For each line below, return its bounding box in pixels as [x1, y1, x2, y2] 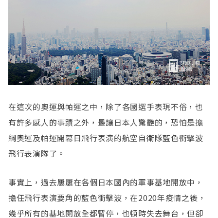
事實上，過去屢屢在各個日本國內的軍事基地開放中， [8, 176, 203, 188]
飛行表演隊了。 [8, 147, 65, 159]
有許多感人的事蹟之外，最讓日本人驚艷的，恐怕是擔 [8, 116, 203, 128]
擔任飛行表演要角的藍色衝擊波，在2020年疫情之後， [8, 191, 206, 203]
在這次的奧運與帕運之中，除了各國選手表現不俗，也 [8, 100, 203, 112]
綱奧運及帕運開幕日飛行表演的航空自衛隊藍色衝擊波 [8, 131, 203, 144]
